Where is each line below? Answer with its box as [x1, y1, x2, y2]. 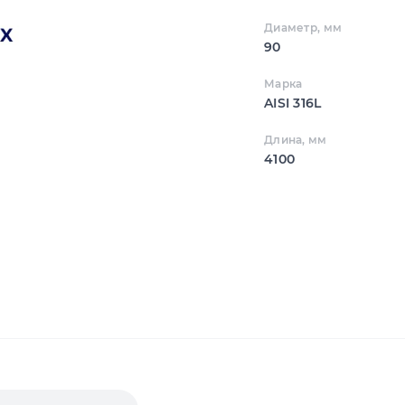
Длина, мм [263, 133, 327, 147]
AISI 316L [263, 95, 322, 112]
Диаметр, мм [263, 21, 343, 35]
